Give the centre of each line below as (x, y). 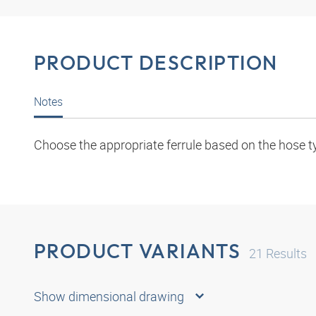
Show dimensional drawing (109, 296)
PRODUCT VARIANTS (138, 251)
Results (285, 254)
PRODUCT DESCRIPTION (156, 63)
